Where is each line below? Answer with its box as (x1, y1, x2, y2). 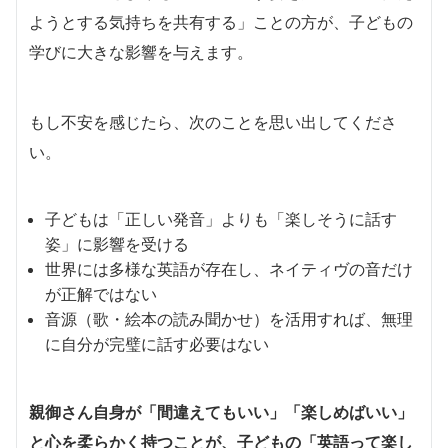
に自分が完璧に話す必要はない (45, 333, 269, 354)
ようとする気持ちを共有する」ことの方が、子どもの (29, 11, 413, 32)
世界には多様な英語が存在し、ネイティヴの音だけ (45, 258, 413, 279)
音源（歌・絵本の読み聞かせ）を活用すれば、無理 (45, 308, 413, 329)
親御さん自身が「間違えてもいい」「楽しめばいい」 (29, 401, 413, 422)
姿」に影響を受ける (45, 233, 189, 254)
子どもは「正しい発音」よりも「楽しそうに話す (45, 208, 397, 229)
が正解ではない (45, 283, 157, 304)
